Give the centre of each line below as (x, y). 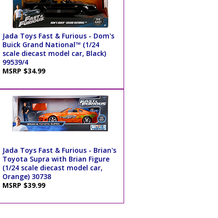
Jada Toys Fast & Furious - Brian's (59, 150)
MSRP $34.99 (26, 71)
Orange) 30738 (27, 177)
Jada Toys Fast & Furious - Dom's (58, 36)
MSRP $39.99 (26, 185)
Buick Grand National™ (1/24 (51, 45)
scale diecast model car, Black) (54, 54)
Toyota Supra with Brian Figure (56, 159)
